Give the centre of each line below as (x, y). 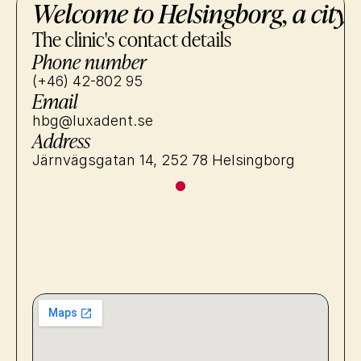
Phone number (89, 61)
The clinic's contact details (132, 38)
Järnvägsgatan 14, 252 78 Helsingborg (164, 160)
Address (61, 140)
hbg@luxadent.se (93, 120)
